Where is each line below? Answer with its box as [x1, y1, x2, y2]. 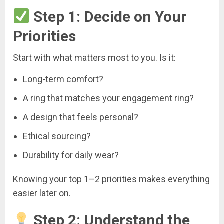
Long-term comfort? [23, 73, 103, 84]
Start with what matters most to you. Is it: [13, 52, 176, 63]
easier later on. [13, 187, 71, 198]
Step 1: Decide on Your [30, 7, 187, 25]
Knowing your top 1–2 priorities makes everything [13, 173, 210, 184]
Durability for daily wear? [23, 149, 119, 160]
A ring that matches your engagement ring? [23, 92, 194, 103]
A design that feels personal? [23, 111, 138, 122]
